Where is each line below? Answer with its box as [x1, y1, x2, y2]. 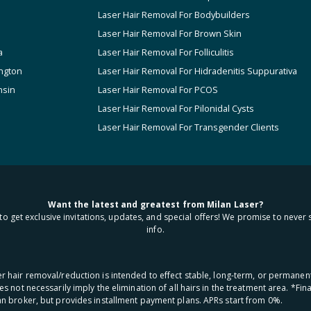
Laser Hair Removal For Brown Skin [98, 27, 242, 40]
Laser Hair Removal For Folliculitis [98, 46, 234, 58]
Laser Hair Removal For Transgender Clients [98, 121, 279, 133]
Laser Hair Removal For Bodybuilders [98, 8, 250, 21]
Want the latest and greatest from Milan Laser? [47, 199, 264, 211]
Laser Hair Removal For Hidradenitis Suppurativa [98, 65, 297, 77]
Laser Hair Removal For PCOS [98, 83, 218, 96]
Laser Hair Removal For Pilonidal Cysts [98, 102, 254, 115]
